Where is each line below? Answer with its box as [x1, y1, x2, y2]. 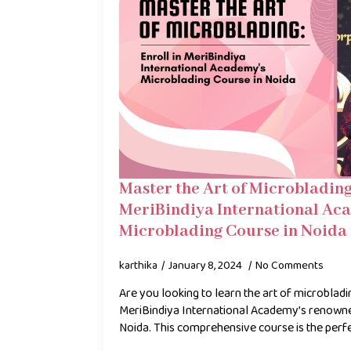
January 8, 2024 [168, 255, 244, 275]
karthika [119, 255, 157, 275]
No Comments [255, 255, 324, 275]
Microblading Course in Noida [119, 220, 347, 242]
